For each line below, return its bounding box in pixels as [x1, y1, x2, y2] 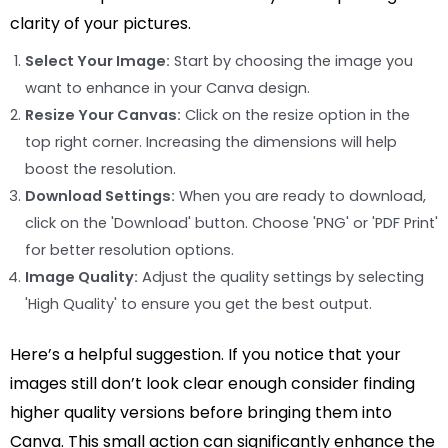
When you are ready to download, [175, 186, 426, 207]
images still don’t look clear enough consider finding [10, 372, 415, 396]
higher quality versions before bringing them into [10, 401, 392, 425]
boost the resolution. [25, 159, 176, 180]
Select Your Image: [25, 51, 170, 72]
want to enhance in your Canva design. [25, 78, 310, 99]
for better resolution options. [25, 240, 234, 261]
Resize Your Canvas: [25, 105, 181, 126]
